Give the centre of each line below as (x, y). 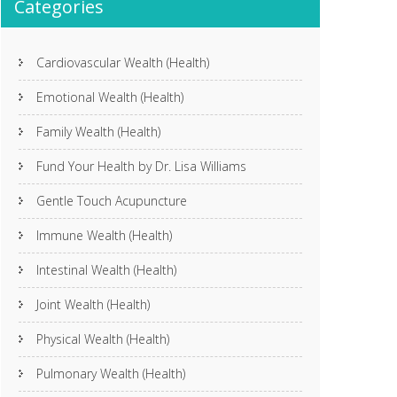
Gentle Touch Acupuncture (112, 201)
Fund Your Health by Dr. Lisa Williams (141, 166)
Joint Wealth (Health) (93, 304)
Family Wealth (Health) (98, 132)
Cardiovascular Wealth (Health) (123, 62)
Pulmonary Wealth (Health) (111, 374)
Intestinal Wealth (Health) (106, 270)
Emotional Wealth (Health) (110, 97)
